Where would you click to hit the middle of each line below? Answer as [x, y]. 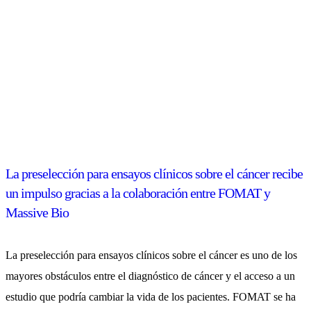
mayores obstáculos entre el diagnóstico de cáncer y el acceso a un [150, 276]
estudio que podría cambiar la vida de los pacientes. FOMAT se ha [151, 297]
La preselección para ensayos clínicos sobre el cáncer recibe [154, 174]
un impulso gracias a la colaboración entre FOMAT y [138, 193]
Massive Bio [37, 213]
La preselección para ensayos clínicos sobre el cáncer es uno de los [151, 255]
